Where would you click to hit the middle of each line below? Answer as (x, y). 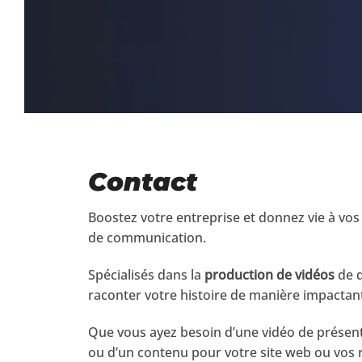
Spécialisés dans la (147, 275)
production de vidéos (270, 275)
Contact (147, 181)
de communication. (147, 238)
